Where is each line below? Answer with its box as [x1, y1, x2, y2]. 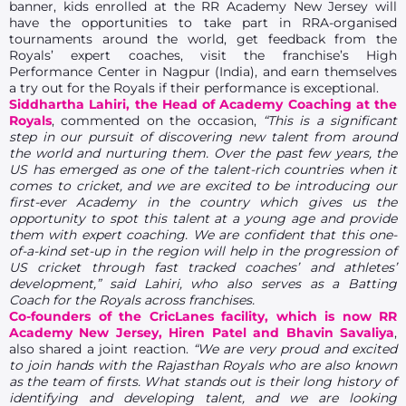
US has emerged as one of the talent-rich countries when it [9, 161, 397, 178]
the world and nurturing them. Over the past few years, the [9, 145, 397, 161]
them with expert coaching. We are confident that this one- [9, 227, 397, 243]
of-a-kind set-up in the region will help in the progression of [9, 243, 397, 259]
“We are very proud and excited [193, 341, 397, 357]
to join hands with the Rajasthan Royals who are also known [9, 357, 397, 373]
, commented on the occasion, [52, 112, 263, 129]
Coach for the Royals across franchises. [9, 292, 255, 308]
